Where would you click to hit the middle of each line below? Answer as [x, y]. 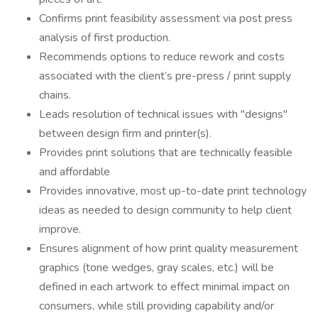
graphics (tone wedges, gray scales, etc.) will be [157, 268]
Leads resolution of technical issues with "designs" [163, 114]
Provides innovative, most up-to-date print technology [173, 191]
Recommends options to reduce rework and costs [162, 57]
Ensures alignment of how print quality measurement [169, 248]
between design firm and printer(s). [125, 133]
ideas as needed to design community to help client [165, 210]
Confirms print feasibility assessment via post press [166, 18]
